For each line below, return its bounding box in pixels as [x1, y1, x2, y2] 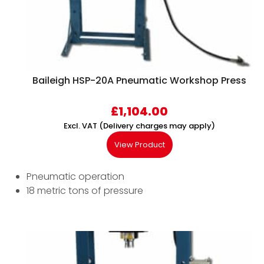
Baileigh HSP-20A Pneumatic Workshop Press [32, 74, 246, 88]
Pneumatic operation [27, 170, 124, 184]
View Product [114, 139, 165, 151]
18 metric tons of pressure [27, 184, 143, 198]
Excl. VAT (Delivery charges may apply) [64, 120, 215, 132]
